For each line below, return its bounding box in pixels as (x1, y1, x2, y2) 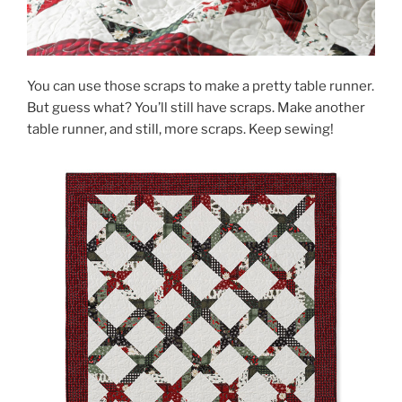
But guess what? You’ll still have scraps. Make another (27, 100, 365, 117)
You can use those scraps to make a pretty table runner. (27, 78, 374, 95)
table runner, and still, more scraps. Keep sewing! (27, 121, 334, 138)
